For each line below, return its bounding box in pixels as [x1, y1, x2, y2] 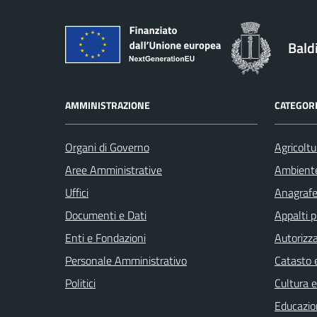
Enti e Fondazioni [65, 229, 146, 246]
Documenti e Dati [65, 206, 146, 224]
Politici [65, 274, 96, 292]
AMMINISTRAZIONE [65, 97, 150, 113]
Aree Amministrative [65, 161, 162, 178]
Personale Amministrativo [65, 251, 187, 269]
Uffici [65, 183, 88, 201]
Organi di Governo [65, 138, 149, 156]
